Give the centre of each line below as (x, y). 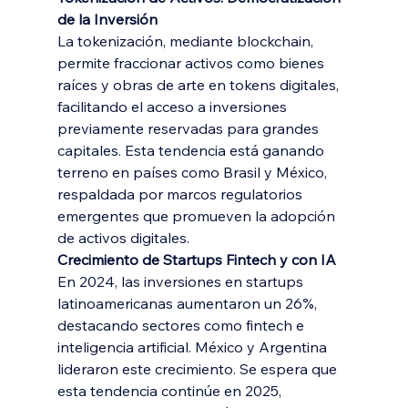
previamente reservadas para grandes (189, 128)
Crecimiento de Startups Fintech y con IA (196, 260)
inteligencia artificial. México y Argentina (194, 347)
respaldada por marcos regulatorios (181, 194)
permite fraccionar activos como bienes (192, 63)
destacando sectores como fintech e (182, 325)
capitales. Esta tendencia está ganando (192, 150)
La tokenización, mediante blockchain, (187, 41)
